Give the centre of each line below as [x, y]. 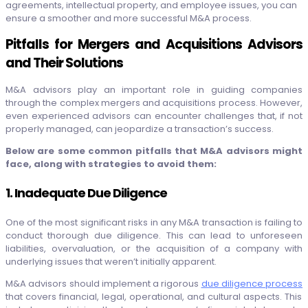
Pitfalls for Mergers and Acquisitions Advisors [154, 45]
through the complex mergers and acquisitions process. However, [154, 103]
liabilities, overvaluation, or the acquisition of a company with [154, 249]
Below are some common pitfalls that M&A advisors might [154, 151]
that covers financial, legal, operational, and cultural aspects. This [154, 297]
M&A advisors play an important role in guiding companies [154, 90]
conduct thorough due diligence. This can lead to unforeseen [154, 236]
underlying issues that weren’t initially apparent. [111, 262]
